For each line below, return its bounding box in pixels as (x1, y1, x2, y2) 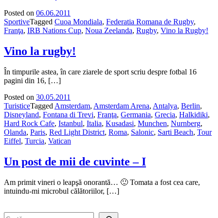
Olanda (4, 127, 26, 136)
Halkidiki (179, 110, 208, 119)
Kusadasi (106, 119, 134, 127)
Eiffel (4, 136, 21, 145)
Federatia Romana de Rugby (106, 18, 194, 26)
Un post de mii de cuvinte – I (4, 155, 146, 168)
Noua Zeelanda (85, 26, 132, 35)
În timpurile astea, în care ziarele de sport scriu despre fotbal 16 (4, 67, 197, 76)
